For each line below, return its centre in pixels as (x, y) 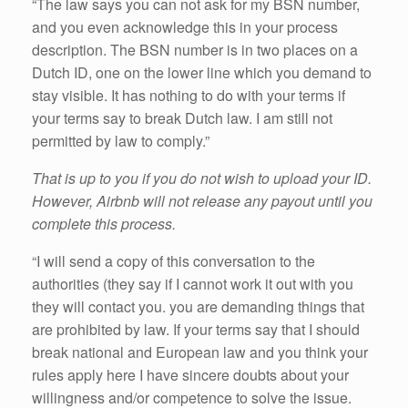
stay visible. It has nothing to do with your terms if (189, 96)
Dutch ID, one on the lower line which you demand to (202, 73)
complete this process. (104, 224)
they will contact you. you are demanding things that (198, 307)
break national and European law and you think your (200, 352)
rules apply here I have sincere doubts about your (190, 375)
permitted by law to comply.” (121, 141)
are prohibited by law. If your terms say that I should (196, 330)
